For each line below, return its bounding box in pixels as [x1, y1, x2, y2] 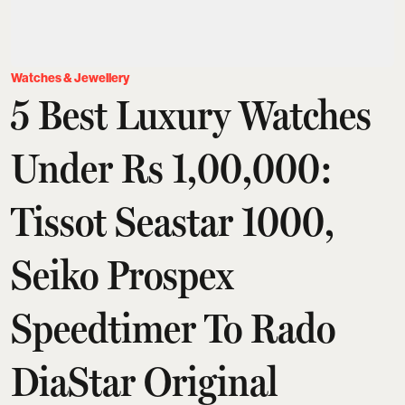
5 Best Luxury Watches [11, 89, 372, 139]
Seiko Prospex [11, 250, 234, 299]
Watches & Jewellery [11, 70, 129, 86]
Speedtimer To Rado [11, 303, 335, 353]
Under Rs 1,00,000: [11, 143, 333, 193]
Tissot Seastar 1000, [11, 196, 334, 246]
